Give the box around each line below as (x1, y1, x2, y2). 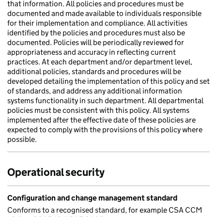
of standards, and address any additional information (7, 86, 182, 95)
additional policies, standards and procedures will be (7, 67, 181, 76)
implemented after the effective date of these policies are (7, 115, 196, 124)
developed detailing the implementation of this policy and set (7, 77, 210, 86)
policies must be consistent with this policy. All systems (7, 106, 189, 115)
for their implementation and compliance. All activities (7, 18, 187, 28)
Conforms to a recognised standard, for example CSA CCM (7, 205, 202, 215)
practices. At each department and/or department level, (7, 57, 192, 66)
